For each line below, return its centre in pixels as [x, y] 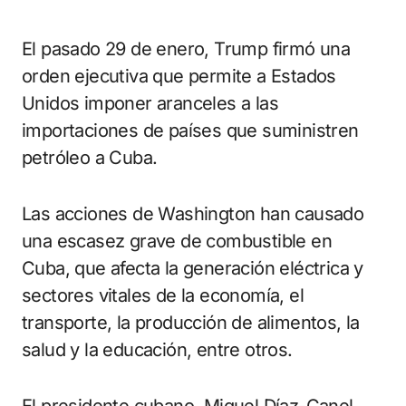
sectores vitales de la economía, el [163, 296]
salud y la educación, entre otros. [157, 350]
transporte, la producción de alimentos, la [191, 323]
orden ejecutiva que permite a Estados [179, 77]
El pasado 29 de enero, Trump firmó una [186, 49]
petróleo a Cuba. [90, 158]
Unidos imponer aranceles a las [150, 104]
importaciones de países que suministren [190, 131]
